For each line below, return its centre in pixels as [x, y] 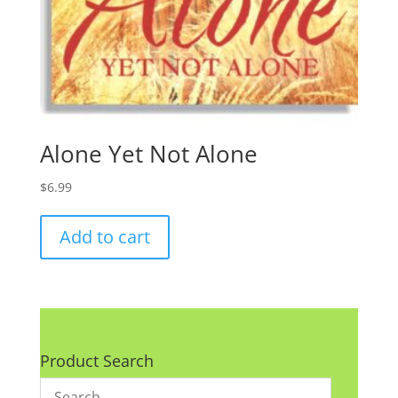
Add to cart [104, 236]
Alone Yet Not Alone [148, 153]
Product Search [96, 361]
